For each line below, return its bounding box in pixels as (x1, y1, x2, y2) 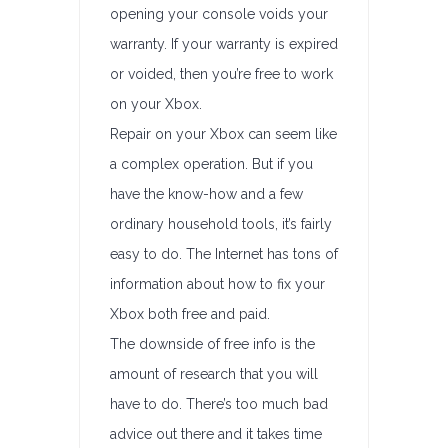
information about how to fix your (110, 276, 325, 292)
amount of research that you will (110, 366, 318, 382)
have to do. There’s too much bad (110, 396, 328, 412)
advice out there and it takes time (110, 426, 322, 442)
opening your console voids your (110, 6, 328, 22)
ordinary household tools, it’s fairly (110, 216, 332, 232)
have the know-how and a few (110, 186, 303, 202)
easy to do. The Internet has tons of (110, 246, 338, 262)
